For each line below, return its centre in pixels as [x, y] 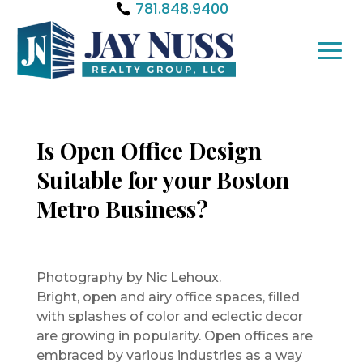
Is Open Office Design [149, 150]
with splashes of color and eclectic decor [169, 316]
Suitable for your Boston [162, 179]
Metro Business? [122, 208]
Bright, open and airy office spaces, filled [168, 297]
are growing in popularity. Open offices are [174, 335]
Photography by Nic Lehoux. [128, 277]
